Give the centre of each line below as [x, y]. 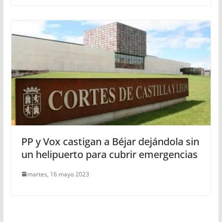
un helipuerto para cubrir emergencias [109, 154]
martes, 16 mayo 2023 [58, 174]
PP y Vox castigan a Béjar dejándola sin [110, 141]
